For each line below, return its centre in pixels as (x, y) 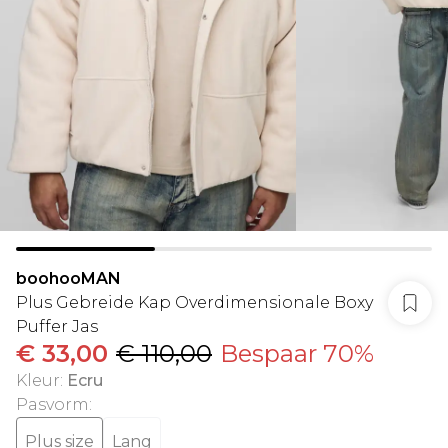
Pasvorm (52, 404)
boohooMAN (68, 278)
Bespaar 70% (297, 353)
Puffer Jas (57, 326)
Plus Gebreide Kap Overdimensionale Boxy (194, 302)
